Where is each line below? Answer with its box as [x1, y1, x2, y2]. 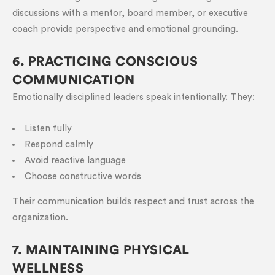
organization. [12, 213, 68, 222]
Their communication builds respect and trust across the [12, 197, 254, 206]
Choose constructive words [25, 172, 141, 181]
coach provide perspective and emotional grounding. [12, 25, 238, 34]
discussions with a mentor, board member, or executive [12, 9, 248, 18]
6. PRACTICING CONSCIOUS [12, 55, 198, 68]
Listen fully [25, 124, 72, 133]
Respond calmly [25, 140, 93, 149]
